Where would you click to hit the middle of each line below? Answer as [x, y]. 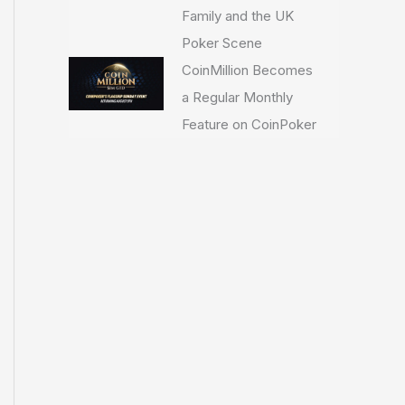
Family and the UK [237, 16]
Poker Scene [221, 43]
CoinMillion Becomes [247, 70]
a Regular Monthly [237, 97]
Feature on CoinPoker [249, 124]
